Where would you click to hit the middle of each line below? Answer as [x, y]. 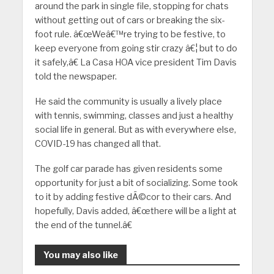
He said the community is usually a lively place [128, 101]
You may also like [80, 255]
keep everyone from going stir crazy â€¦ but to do [136, 48]
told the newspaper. [76, 76]
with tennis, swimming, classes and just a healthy [134, 115]
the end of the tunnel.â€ [83, 225]
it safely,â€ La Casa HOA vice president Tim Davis [135, 62]
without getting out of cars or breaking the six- [129, 20]
